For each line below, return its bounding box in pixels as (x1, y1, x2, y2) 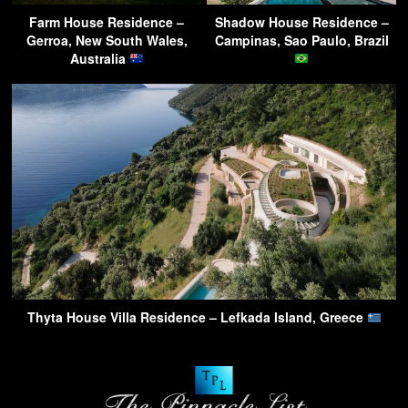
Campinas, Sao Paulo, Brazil (214, 30, 389, 49)
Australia (69, 48, 129, 67)
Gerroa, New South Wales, (25, 30, 188, 49)
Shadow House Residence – (214, 12, 389, 31)
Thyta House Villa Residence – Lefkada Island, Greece (26, 308, 367, 327)
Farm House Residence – (29, 12, 184, 31)
